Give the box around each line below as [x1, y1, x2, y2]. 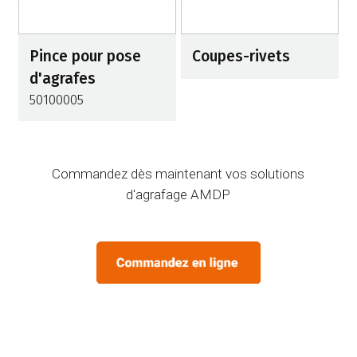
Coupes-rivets [192, 47, 290, 65]
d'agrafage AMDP [126, 186, 231, 202]
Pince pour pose [29, 47, 141, 65]
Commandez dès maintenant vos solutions [52, 166, 305, 182]
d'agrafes [29, 69, 96, 88]
